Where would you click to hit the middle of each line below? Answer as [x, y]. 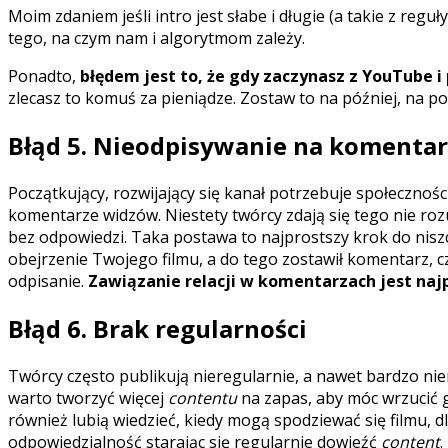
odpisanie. [48, 280]
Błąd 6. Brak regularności [157, 328]
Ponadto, [44, 75]
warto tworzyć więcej [88, 397]
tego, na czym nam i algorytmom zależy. [156, 37]
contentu [204, 397]
